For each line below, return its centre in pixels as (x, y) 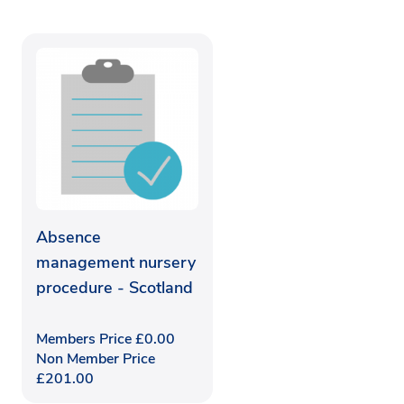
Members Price (86, 339)
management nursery (116, 262)
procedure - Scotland (115, 287)
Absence (69, 237)
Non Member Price (96, 358)
